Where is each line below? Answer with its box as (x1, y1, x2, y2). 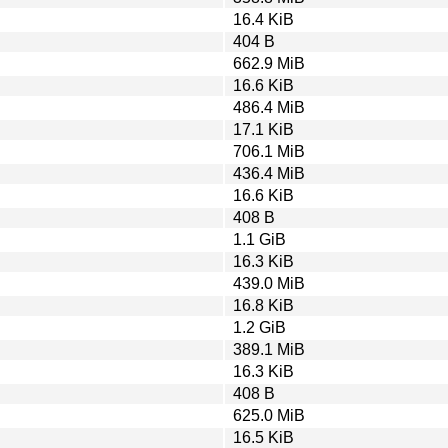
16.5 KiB (233, 428, 294, 446)
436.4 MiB (233, 164, 305, 182)
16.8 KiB (233, 296, 294, 314)
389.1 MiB (233, 340, 305, 358)
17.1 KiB (233, 120, 294, 138)
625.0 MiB (233, 406, 305, 424)
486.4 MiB (233, 98, 305, 116)
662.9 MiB (233, 54, 305, 72)
